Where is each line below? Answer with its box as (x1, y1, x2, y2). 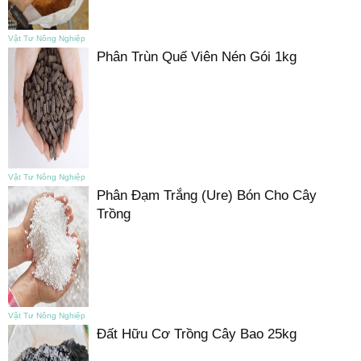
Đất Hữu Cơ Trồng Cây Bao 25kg (97, 326, 297, 342)
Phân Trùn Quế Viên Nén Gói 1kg (97, 48, 297, 64)
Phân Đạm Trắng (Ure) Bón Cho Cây (97, 187, 317, 203)
